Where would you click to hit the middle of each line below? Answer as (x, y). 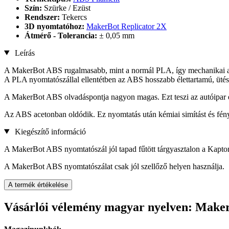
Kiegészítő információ (49, 131)
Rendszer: (43, 17)
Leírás (24, 53)
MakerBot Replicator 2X (127, 26)
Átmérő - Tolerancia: (62, 35)
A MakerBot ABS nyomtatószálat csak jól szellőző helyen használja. (114, 166)
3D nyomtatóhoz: (55, 26)
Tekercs (74, 17)
